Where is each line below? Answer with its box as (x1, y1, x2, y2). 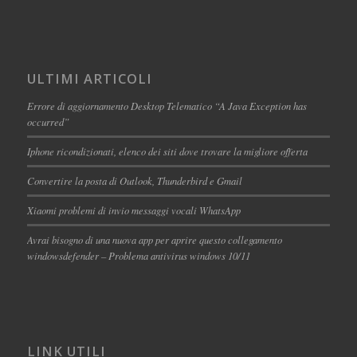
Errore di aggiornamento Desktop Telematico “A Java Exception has (26, 99, 307, 113)
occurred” (26, 115, 69, 129)
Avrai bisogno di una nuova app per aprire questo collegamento (26, 233, 282, 247)
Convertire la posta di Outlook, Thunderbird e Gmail (26, 174, 242, 188)
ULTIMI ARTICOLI (26, 69, 152, 88)
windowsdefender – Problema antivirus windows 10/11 (26, 249, 250, 263)
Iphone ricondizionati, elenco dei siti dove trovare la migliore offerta (26, 144, 308, 159)
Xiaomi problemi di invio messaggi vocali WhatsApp (26, 203, 241, 218)
